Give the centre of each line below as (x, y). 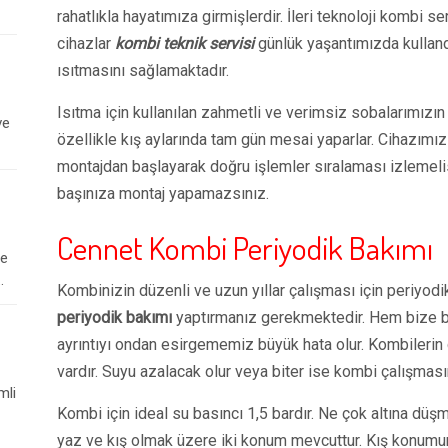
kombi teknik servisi (184, 43)
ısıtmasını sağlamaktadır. (143, 70)
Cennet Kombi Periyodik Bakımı (245, 247)
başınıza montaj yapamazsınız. (163, 193)
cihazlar (86, 43)
